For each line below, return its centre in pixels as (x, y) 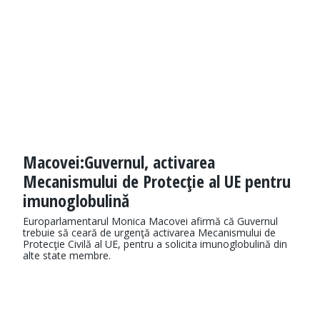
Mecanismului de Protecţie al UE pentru (157, 181)
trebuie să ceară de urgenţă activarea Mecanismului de (149, 233)
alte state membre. (67, 256)
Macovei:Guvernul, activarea (119, 162)
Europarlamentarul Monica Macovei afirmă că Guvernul (150, 221)
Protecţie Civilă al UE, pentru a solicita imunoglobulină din (155, 244)
